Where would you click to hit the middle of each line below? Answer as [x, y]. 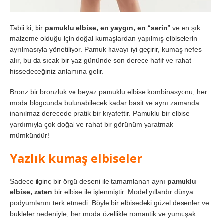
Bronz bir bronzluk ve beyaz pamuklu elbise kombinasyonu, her [109, 92]
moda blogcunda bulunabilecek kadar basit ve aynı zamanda [105, 102]
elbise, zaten [31, 192]
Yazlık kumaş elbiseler [76, 158]
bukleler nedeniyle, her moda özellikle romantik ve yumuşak [103, 213]
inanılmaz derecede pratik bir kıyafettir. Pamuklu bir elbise [100, 113]
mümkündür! [30, 135]
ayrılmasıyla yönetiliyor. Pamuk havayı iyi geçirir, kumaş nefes [106, 49]
